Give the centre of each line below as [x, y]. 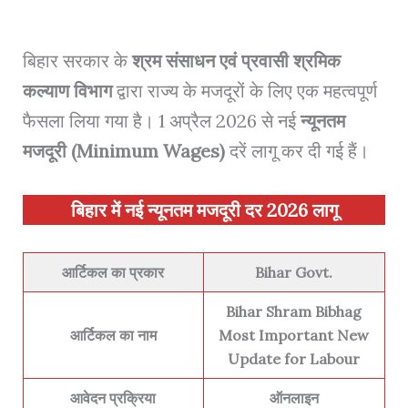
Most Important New [294, 335]
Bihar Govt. [294, 272]
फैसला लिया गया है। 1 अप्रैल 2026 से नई [161, 120]
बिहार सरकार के [77, 60]
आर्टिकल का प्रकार [113, 272]
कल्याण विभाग [67, 90]
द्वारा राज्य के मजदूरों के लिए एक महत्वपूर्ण [244, 90]
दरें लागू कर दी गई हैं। [296, 150]
